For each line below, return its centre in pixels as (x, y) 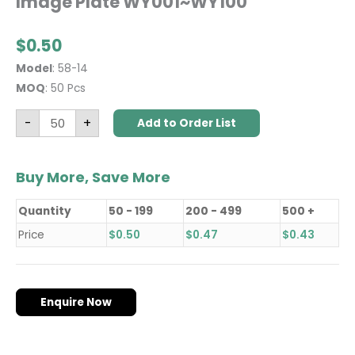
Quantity (45, 212)
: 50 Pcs (65, 89)
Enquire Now (76, 303)
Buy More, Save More (93, 177)
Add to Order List (186, 124)
